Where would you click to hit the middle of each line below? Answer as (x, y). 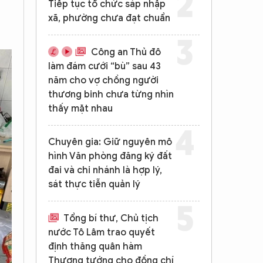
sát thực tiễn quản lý (94, 184)
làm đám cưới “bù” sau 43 (104, 66)
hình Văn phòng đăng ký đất (110, 156)
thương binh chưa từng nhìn (111, 95)
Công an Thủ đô (125, 52)
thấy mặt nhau (80, 109)
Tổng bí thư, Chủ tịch (110, 218)
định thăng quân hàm (95, 247)
